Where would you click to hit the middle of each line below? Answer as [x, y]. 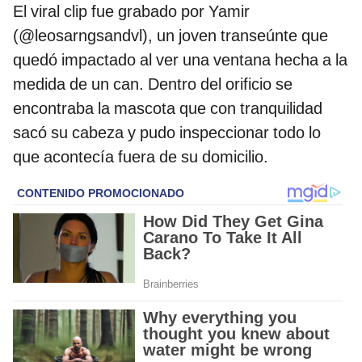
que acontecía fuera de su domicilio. [141, 157]
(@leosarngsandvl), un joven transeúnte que [170, 36]
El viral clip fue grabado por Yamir [131, 12]
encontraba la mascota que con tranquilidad [168, 109]
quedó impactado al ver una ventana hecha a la [180, 60]
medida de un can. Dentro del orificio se [153, 84]
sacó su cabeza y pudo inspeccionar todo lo [167, 133]
